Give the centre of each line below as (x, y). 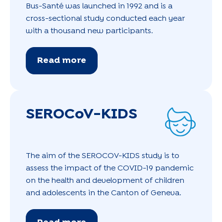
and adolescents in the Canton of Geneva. (104, 193)
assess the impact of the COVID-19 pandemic (110, 168)
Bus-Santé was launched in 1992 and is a (99, 6)
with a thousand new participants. (89, 31)
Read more (62, 60)
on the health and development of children (105, 180)
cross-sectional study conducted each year (105, 18)
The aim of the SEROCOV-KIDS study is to (103, 156)
